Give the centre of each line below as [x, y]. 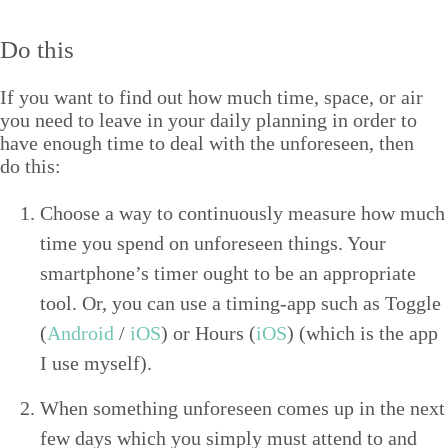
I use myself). [96, 362]
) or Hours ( [208, 332]
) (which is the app [362, 332]
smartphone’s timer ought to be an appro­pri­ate [228, 272]
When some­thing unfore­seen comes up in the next [242, 407]
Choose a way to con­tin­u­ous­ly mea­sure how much [242, 212]
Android [80, 332]
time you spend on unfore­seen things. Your [213, 242]
